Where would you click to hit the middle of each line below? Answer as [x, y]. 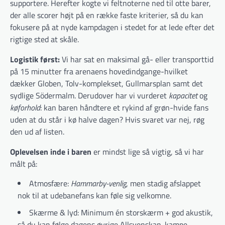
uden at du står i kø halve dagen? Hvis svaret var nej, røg [107, 119]
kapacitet [183, 95]
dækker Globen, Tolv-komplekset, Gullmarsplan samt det [106, 83]
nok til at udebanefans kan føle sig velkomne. [94, 195]
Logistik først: [35, 59]
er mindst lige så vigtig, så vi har [148, 151]
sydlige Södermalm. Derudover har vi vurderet [89, 95]
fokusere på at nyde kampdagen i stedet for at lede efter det [112, 27]
